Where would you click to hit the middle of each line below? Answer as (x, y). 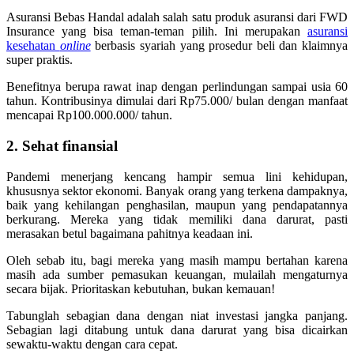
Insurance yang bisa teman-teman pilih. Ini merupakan (157, 32)
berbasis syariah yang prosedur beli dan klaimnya (219, 46)
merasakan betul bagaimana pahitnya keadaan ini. (130, 233)
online (75, 46)
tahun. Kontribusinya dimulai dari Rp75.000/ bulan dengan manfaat (177, 101)
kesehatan (33, 46)
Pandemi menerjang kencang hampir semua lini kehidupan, (177, 176)
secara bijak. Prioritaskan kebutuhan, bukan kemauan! (141, 288)
